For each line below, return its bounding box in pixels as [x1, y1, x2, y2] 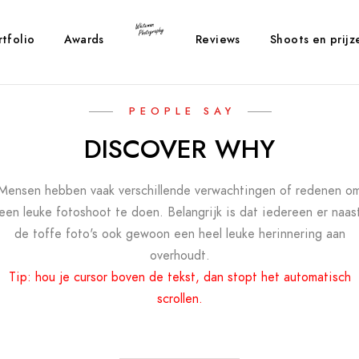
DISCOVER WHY [84, 131, 275, 167]
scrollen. [156, 290, 203, 308]
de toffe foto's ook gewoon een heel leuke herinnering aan [14, 225, 345, 243]
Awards [64, 32, 104, 47]
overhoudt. [149, 247, 210, 264]
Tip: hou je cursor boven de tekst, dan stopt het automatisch [8, 268, 351, 286]
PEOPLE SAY [129, 104, 236, 119]
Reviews [196, 32, 240, 47]
